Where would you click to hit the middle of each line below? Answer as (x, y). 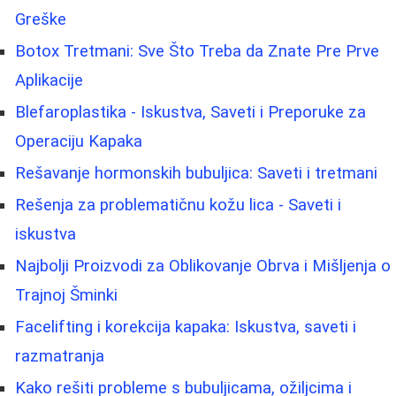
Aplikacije (49, 80)
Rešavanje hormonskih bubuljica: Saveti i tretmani (196, 173)
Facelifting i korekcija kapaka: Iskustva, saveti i (186, 327)
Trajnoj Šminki (66, 295)
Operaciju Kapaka (79, 141)
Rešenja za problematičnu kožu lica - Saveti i (178, 205)
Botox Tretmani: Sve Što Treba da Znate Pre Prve (197, 51)
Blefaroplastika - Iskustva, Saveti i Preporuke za (190, 112)
